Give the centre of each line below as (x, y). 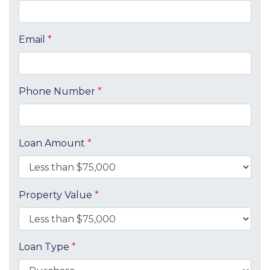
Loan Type (45, 247)
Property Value (57, 195)
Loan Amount (53, 143)
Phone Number (58, 91)
